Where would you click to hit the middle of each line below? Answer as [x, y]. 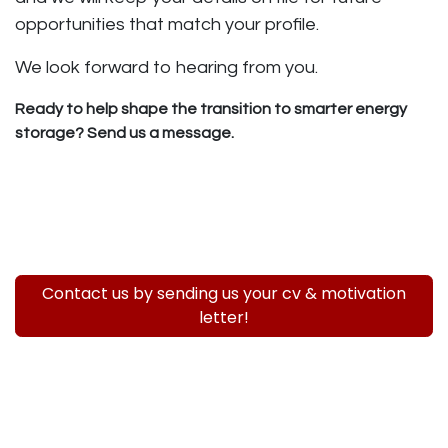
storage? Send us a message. [124, 132]
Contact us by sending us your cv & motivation [224, 293]
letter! [224, 317]
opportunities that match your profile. [167, 24]
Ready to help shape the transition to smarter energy [211, 108]
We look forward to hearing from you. [166, 67]
